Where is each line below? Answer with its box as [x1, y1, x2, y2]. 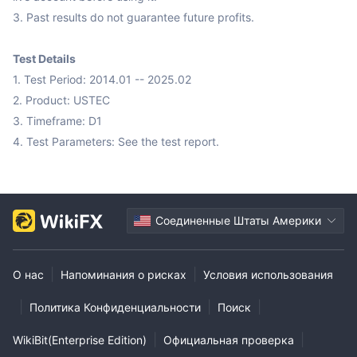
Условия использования [203, 267, 333, 281]
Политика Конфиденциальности [29, 300, 201, 314]
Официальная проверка [163, 332, 294, 347]
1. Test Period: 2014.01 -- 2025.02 [13, 72, 191, 86]
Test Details [13, 51, 76, 65]
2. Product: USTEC [13, 92, 110, 107]
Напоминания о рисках [61, 267, 186, 281]
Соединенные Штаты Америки [155, 213, 321, 227]
